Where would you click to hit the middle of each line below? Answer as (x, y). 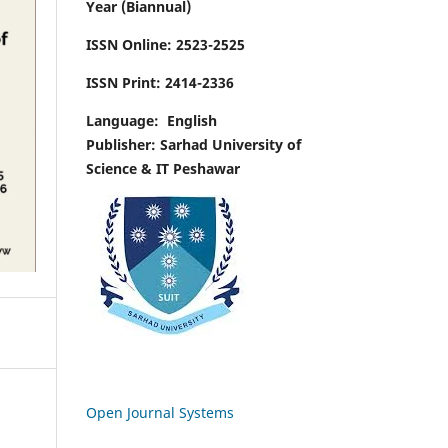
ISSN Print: (125, 83)
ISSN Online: (131, 45)
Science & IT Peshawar (163, 169)
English (192, 121)
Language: (122, 121)
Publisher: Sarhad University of (193, 145)
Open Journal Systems (160, 413)
